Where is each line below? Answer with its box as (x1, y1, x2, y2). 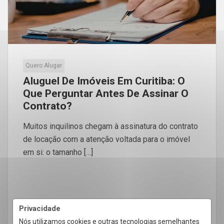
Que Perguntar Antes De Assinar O (23, 87, 188, 100)
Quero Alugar (25, 62, 62, 69)
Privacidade (19, 204, 60, 213)
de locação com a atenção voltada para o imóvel (23, 134, 190, 144)
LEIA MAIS (23, 200, 56, 209)
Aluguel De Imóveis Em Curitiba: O (23, 75, 185, 87)
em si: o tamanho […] (23, 147, 93, 157)
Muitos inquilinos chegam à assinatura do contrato (23, 121, 198, 131)
